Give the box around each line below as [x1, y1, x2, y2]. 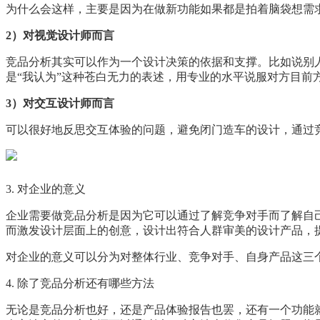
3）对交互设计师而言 [6, 96, 114, 109]
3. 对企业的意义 [6, 182, 86, 195]
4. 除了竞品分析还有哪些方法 [6, 276, 154, 289]
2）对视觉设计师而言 [6, 29, 114, 41]
